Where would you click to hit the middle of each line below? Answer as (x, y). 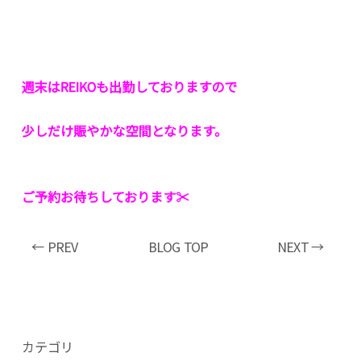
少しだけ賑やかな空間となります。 (124, 131)
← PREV (55, 247)
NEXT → (301, 247)
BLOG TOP (178, 247)
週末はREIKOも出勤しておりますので (129, 87)
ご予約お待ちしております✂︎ (105, 196)
